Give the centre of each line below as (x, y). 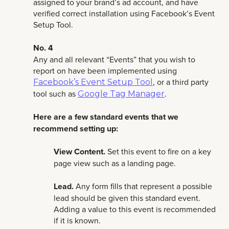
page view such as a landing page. (115, 163)
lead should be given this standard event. (127, 198)
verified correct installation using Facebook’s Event (124, 14)
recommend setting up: (76, 129)
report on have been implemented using (105, 70)
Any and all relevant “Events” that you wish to (114, 59)
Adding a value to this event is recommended (135, 209)
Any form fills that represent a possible (143, 186)
